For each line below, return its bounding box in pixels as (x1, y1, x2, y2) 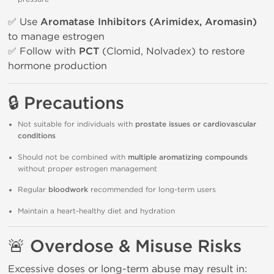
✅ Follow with (8, 45, 79, 57)
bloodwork (48, 185, 88, 194)
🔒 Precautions (8, 93, 124, 114)
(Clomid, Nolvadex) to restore (99, 45, 245, 57)
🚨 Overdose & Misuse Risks (8, 236, 242, 257)
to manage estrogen (8, 31, 105, 42)
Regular (18, 185, 48, 194)
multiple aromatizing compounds (128, 153, 248, 162)
